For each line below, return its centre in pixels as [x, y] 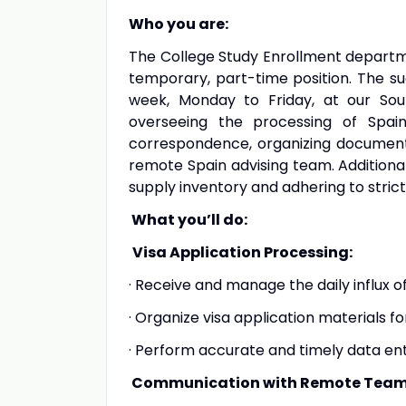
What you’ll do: [188, 220]
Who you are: [179, 24]
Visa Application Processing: [242, 252]
